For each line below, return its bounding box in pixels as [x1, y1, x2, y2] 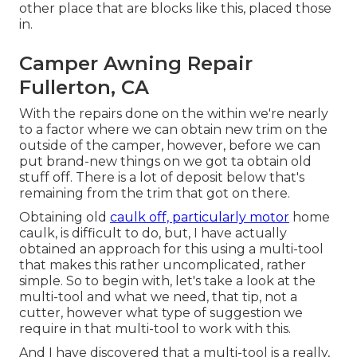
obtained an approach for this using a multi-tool [19, 241, 324, 257]
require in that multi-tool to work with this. [19, 321, 291, 337]
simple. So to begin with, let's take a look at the [19, 273, 316, 289]
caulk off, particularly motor [110, 210, 289, 226]
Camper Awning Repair [19, 52, 253, 76]
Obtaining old [19, 210, 110, 226]
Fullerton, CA [19, 76, 149, 100]
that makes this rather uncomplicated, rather [19, 257, 306, 273]
